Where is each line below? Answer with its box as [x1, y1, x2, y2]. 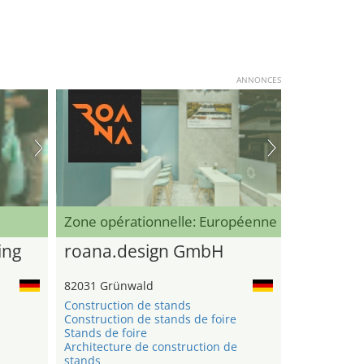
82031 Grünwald [63, 278, 154, 294]
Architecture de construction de [63, 339, 237, 355]
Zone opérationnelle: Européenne [63, 212, 277, 232]
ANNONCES [236, 74, 281, 85]
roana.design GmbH [63, 240, 223, 263]
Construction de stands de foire [63, 311, 236, 327]
